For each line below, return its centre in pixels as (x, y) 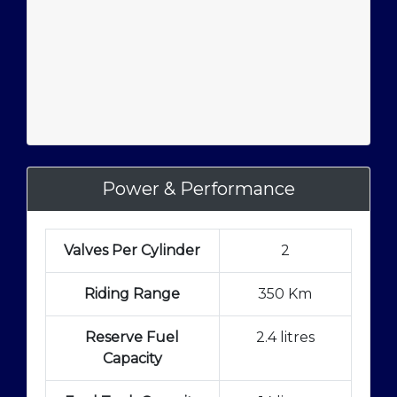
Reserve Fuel (132, 337)
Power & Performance (198, 188)
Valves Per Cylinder (132, 250)
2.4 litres (285, 337)
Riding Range (132, 293)
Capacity (132, 358)
